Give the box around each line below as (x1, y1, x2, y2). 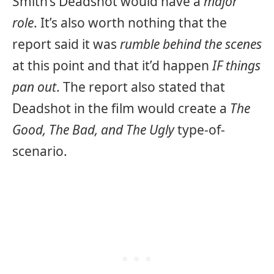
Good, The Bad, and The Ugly (12, 120, 174, 138)
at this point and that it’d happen (12, 56, 212, 74)
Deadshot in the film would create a (12, 99, 230, 117)
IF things (212, 56, 261, 74)
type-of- (174, 120, 225, 138)
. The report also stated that (56, 78, 225, 95)
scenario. (12, 142, 67, 160)
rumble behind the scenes (120, 35, 262, 53)
